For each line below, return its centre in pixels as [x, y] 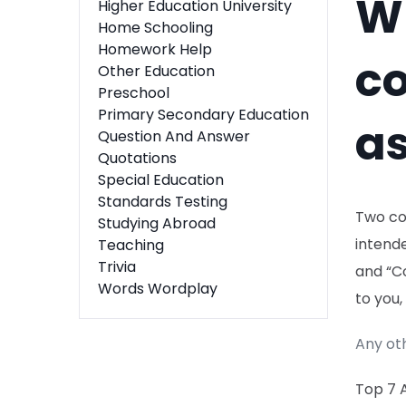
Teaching [131, 245]
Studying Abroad [157, 223]
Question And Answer [174, 136]
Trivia [117, 267]
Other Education [156, 71]
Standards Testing [163, 202]
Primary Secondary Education [203, 115]
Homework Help [155, 49]
